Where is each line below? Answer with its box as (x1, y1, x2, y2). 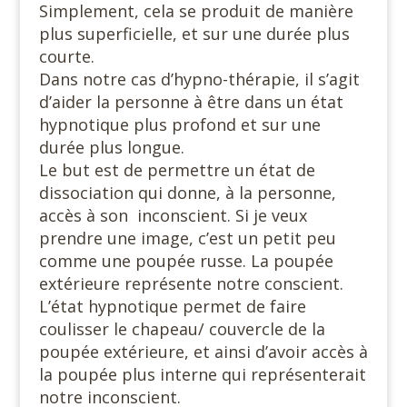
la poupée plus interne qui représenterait (38, 362, 366, 385)
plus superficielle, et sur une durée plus (38, 22, 350, 45)
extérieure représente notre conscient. (38, 272, 343, 294)
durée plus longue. (38, 135, 184, 158)
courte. (38, 45, 94, 67)
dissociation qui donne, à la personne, (38, 181, 336, 203)
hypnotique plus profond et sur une (38, 113, 321, 135)
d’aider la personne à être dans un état (38, 90, 343, 113)
